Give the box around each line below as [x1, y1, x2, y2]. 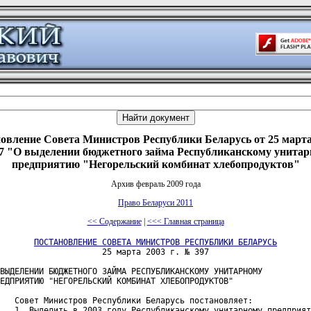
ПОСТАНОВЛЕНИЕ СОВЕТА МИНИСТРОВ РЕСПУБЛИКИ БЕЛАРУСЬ [34, 237, 277, 247]
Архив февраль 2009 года [110, 179, 201, 189]
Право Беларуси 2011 [118, 198, 193, 208]
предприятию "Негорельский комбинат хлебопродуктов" [11, 158, 300, 170]
